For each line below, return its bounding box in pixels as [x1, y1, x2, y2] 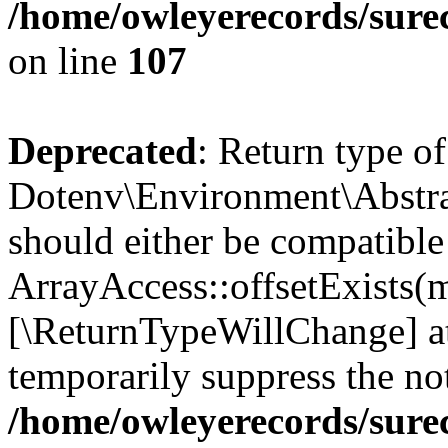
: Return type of [197, 129, 446, 172]
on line [8, 39, 127, 82]
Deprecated [8, 129, 197, 172]
